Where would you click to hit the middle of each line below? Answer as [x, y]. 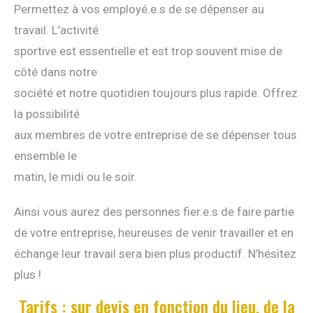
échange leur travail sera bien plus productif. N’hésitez [155, 254]
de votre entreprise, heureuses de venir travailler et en [154, 233]
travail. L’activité [56, 30]
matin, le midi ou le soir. [75, 177]
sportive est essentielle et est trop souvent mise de [148, 51]
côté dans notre [56, 72]
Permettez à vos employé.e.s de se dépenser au [139, 9]
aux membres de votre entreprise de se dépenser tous [155, 135]
